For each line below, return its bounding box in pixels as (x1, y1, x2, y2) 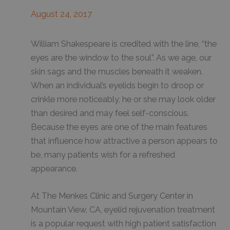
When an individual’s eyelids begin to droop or (31, 80, 204, 90)
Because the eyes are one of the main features (31, 122, 207, 132)
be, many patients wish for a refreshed (31, 149, 175, 160)
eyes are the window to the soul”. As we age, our (31, 52, 212, 63)
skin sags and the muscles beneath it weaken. (31, 66, 203, 76)
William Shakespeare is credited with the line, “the (31, 39, 217, 49)
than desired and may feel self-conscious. (31, 108, 189, 118)
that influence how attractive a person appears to (31, 136, 218, 146)
